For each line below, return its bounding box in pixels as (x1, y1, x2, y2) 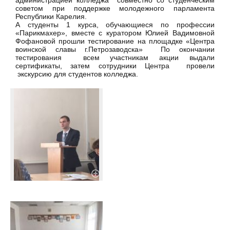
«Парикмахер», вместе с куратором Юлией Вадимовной (15, 29, 215, 37)
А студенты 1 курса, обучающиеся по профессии (15, 21, 215, 29)
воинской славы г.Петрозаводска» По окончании (15, 45, 215, 54)
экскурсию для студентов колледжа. (15, 70, 138, 79)
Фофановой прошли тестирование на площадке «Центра (15, 37, 215, 46)
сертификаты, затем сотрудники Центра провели (15, 62, 215, 70)
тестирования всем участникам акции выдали (15, 53, 215, 62)
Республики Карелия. (15, 12, 87, 21)
